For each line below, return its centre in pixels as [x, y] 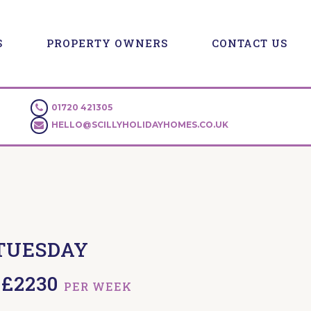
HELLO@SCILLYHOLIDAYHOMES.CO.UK [140, 125]
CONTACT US [250, 43]
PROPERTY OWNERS [108, 43]
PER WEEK [98, 286]
